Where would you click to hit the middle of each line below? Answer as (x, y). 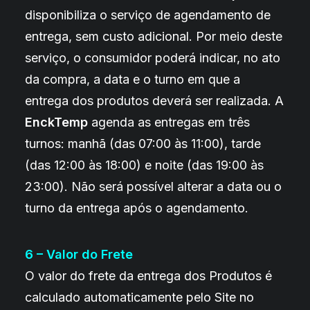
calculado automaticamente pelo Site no (139, 297)
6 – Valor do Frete (79, 254)
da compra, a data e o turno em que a (133, 79)
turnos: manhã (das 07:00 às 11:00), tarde (143, 144)
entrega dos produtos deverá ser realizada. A (154, 101)
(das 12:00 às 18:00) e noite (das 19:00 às (144, 165)
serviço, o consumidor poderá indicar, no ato (153, 58)
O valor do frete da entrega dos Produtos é (148, 276)
